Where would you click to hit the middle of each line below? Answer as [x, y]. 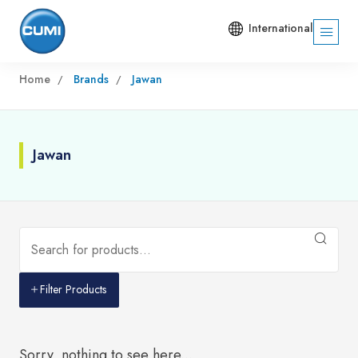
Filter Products [73, 289]
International [281, 28]
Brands [91, 79]
